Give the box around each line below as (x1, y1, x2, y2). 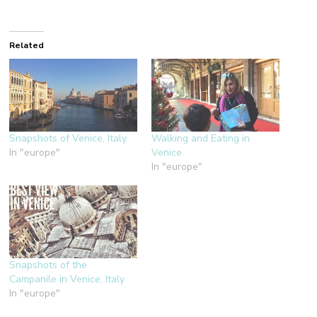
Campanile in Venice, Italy (9, 272, 125, 287)
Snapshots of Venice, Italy (9, 132, 127, 146)
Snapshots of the (9, 258, 88, 272)
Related (9, 40, 45, 52)
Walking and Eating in (151, 132, 250, 146)
